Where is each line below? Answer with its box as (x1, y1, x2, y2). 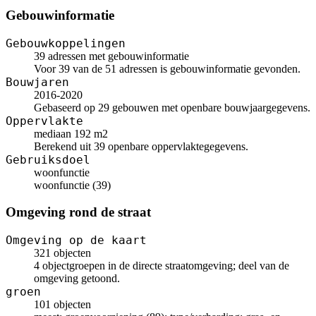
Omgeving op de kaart (6, 233, 147, 247)
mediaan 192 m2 (34, 127, 108, 140)
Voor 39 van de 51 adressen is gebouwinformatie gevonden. (34, 62, 300, 75)
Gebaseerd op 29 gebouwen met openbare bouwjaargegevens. (34, 101, 310, 114)
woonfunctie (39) (34, 178, 111, 191)
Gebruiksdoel (6, 152, 90, 166)
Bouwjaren (6, 75, 69, 89)
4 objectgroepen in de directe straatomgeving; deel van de (34, 260, 289, 272)
